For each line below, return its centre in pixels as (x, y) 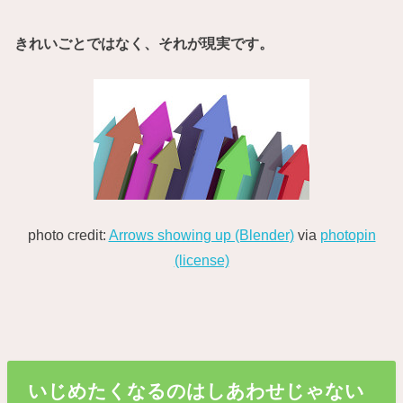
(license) (201, 260)
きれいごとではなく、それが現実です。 (144, 44)
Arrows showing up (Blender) (201, 235)
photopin (348, 235)
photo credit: (68, 235)
